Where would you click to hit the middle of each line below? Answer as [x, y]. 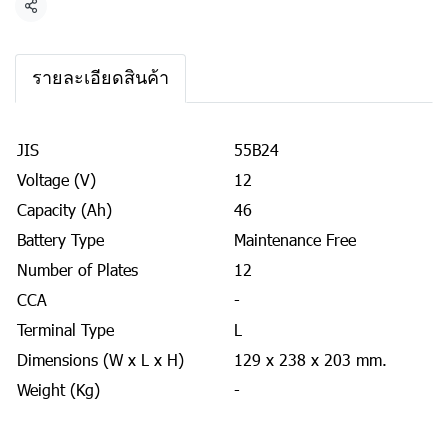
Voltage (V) [56, 179]
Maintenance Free [295, 239]
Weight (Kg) [58, 389]
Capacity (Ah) [64, 209]
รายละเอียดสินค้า [100, 78]
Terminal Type [65, 329]
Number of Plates [77, 269]
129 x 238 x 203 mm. [310, 359]
